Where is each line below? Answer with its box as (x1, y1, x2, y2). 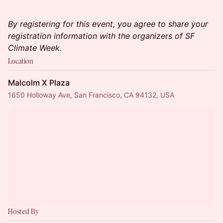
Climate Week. (8, 43, 62, 53)
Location (8, 56, 33, 66)
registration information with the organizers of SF (8, 31, 195, 41)
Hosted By (8, 207, 39, 216)
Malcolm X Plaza (8, 78, 70, 88)
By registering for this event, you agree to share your (8, 19, 208, 29)
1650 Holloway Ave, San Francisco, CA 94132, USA (8, 91, 174, 99)
